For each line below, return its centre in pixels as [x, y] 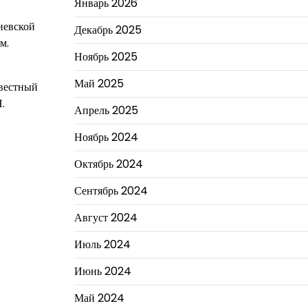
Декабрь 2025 [108, 30]
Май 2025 [99, 83]
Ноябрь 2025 [106, 56]
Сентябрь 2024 [111, 190]
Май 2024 [99, 298]
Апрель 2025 [106, 110]
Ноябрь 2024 [106, 137]
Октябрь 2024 [108, 164]
